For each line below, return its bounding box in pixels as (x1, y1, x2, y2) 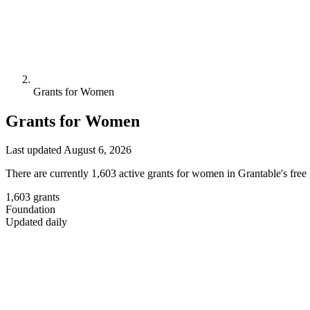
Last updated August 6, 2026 (6, 144, 131, 156)
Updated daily (6, 216, 67, 228)
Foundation (6, 203, 55, 216)
